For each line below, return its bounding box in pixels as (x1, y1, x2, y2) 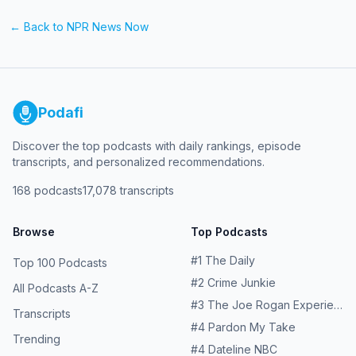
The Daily (205, 253, 255, 267)
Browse (13, 225, 55, 238)
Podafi (38, 104, 83, 121)
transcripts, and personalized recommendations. (13, 155, 265, 168)
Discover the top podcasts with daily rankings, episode (13, 139, 301, 153)
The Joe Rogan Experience (207, 298, 334, 311)
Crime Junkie (207, 276, 276, 289)
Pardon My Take (208, 320, 296, 334)
